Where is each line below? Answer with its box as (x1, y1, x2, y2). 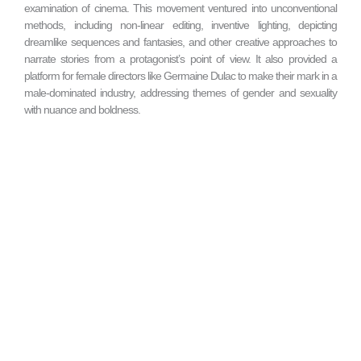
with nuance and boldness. (24, 102, 140, 116)
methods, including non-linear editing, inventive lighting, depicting (24, 18, 337, 31)
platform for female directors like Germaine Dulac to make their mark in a (24, 68, 337, 82)
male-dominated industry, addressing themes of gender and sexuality (24, 85, 337, 99)
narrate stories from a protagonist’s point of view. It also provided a (24, 52, 337, 65)
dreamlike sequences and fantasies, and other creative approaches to (24, 35, 337, 48)
